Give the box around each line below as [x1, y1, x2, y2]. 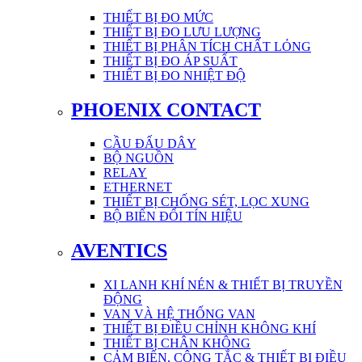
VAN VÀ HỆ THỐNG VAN [103, 307, 255, 322]
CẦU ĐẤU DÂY [103, 137, 196, 151]
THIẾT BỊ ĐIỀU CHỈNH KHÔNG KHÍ [103, 322, 316, 336]
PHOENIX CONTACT [71, 99, 261, 120]
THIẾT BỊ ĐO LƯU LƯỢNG [103, 24, 261, 39]
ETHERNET [103, 180, 172, 195]
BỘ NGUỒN [103, 151, 174, 166]
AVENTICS [71, 240, 167, 262]
